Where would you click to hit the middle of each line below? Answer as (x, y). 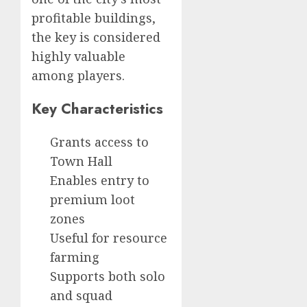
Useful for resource (109, 237)
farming (75, 257)
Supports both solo (108, 276)
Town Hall (81, 161)
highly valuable (78, 56)
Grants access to (99, 142)
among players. (78, 75)
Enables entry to (100, 180)
